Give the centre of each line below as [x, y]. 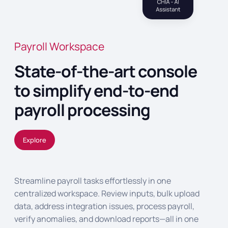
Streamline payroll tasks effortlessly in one [93, 181]
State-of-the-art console [106, 71]
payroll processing [82, 110]
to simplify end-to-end [96, 91]
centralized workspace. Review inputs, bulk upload [107, 193]
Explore [35, 140]
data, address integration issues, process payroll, [104, 206]
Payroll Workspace [59, 46]
